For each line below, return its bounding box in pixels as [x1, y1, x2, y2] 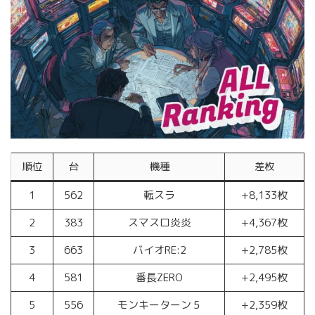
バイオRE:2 [132, 242, 186, 257]
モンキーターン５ [117, 297, 202, 312]
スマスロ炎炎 [127, 214, 191, 230]
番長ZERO [136, 269, 183, 285]
